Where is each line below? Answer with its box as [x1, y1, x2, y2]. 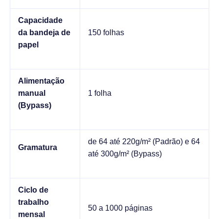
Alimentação [18, 76, 65, 85]
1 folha [88, 88, 111, 97]
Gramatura [18, 143, 57, 152]
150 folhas [88, 28, 124, 37]
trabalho [18, 197, 49, 206]
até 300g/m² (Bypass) [88, 149, 162, 158]
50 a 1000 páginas [88, 203, 153, 212]
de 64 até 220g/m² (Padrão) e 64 [88, 137, 200, 146]
